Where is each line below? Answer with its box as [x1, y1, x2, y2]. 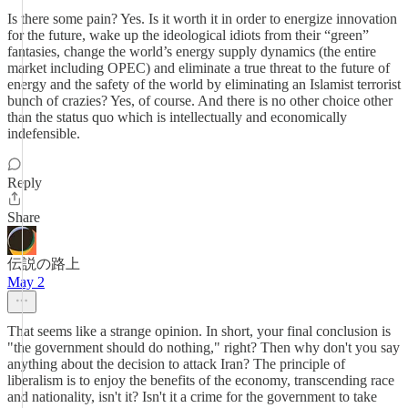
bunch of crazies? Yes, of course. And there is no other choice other [7, 93, 393, 108]
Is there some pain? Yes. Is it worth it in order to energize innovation [7, 11, 397, 26]
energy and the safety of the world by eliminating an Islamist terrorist [7, 76, 401, 92]
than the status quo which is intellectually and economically [7, 109, 347, 125]
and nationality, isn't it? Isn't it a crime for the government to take [7, 389, 377, 404]
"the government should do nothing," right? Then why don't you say [7, 340, 400, 355]
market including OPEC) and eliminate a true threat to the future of [7, 60, 390, 76]
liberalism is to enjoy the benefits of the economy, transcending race [7, 372, 394, 388]
